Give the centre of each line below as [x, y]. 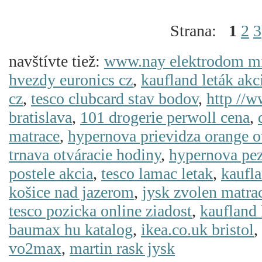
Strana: [199, 31]
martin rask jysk [122, 248]
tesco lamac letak [157, 173]
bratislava [40, 117]
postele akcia [51, 173]
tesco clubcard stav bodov [115, 99]
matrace [34, 136]
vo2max [35, 248]
